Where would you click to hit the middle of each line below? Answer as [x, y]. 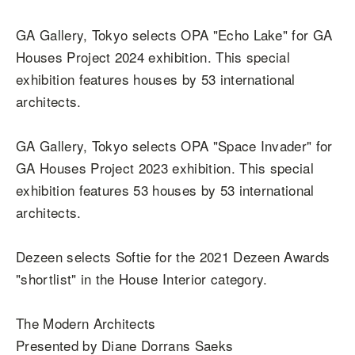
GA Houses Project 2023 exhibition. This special [165, 168]
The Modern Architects [86, 323]
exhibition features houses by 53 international [156, 79]
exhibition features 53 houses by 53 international [165, 190]
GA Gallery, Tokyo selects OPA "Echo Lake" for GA [174, 34]
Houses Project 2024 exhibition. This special [153, 57]
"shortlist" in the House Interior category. [142, 279]
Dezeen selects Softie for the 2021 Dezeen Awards [173, 256]
